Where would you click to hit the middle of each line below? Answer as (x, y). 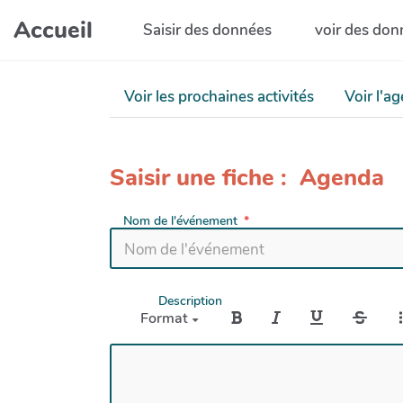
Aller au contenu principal (109, 21)
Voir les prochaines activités (219, 97)
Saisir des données (208, 30)
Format (166, 319)
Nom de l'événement (180, 220)
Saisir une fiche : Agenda (247, 177)
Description (190, 300)
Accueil (54, 30)
